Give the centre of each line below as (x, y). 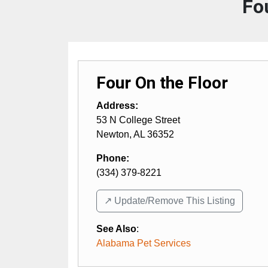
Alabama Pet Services (144, 243)
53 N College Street (138, 120)
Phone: (113, 158)
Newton (113, 134)
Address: (117, 105)
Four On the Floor (162, 83)
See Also (116, 229)
